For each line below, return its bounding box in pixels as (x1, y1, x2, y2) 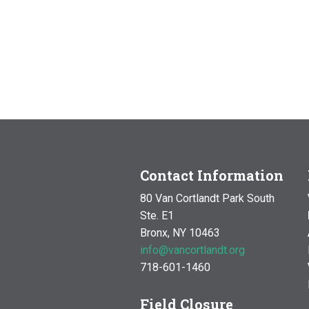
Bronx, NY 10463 (139, 226, 220, 239)
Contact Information (139, 166, 283, 184)
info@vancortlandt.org (139, 243, 245, 257)
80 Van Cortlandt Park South (139, 191, 275, 205)
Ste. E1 (139, 208, 174, 222)
